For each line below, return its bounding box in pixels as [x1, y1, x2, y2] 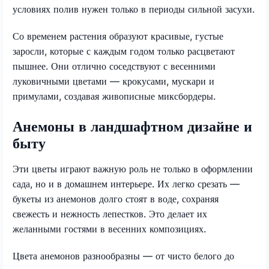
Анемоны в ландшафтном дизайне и [13, 117, 252, 135]
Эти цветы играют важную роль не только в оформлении [13, 162, 253, 175]
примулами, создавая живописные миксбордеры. [13, 89, 216, 102]
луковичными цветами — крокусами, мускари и [13, 74, 214, 87]
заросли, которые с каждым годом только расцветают [13, 44, 235, 57]
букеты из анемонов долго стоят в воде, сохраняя [13, 192, 219, 205]
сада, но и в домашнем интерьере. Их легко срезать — [13, 177, 240, 190]
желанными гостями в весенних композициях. [13, 222, 206, 235]
